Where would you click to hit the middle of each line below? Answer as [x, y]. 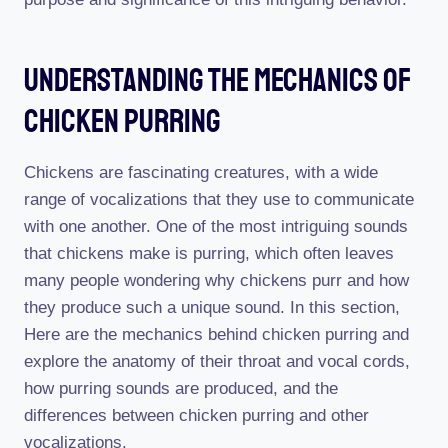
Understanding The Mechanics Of [217, 81]
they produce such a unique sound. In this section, [212, 307]
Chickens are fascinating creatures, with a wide [201, 172]
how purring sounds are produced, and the [181, 388]
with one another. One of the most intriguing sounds [216, 226]
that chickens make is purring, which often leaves [209, 253]
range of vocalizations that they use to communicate [219, 199]
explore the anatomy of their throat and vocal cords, [217, 361]
